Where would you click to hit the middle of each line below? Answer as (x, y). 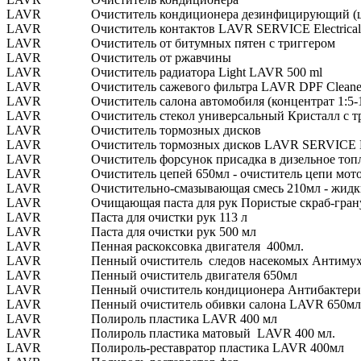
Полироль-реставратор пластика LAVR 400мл (218, 347)
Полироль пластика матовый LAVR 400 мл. (213, 333)
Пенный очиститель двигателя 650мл (194, 275)
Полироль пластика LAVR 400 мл (184, 318)
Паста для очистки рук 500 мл (174, 231)
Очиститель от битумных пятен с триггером (213, 43)
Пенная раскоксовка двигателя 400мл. (197, 246)
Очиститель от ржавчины (161, 57)
